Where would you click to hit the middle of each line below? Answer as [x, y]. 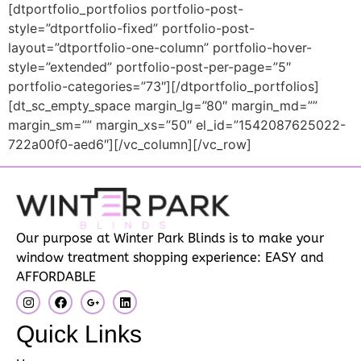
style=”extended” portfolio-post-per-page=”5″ [149, 67]
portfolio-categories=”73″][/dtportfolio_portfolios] [164, 87]
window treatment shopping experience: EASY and [170, 257]
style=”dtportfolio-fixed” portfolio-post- [131, 29]
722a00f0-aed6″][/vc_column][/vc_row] [130, 145]
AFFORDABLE [56, 276]
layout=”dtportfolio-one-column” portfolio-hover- [160, 48]
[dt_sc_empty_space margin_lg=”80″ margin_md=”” [163, 106]
